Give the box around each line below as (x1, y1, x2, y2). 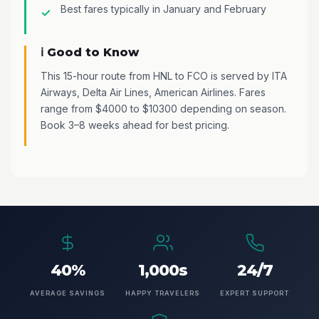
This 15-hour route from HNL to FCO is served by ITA (41, 69, 287, 82)
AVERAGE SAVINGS (30, 288, 105, 297)
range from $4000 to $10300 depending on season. (41, 102, 286, 115)
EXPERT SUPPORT (220, 288, 289, 297)
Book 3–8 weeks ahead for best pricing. (41, 118, 229, 131)
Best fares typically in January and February (61, 2, 266, 15)
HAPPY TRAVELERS (125, 288, 200, 297)
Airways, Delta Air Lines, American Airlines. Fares (41, 85, 266, 98)
